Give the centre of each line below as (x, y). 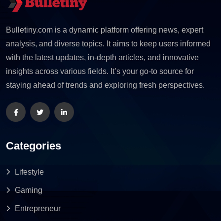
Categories (34, 146)
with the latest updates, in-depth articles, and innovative (102, 58)
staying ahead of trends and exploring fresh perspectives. (105, 85)
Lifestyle (29, 172)
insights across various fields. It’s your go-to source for (100, 72)
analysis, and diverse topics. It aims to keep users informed (108, 44)
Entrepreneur (38, 208)
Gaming (29, 190)
